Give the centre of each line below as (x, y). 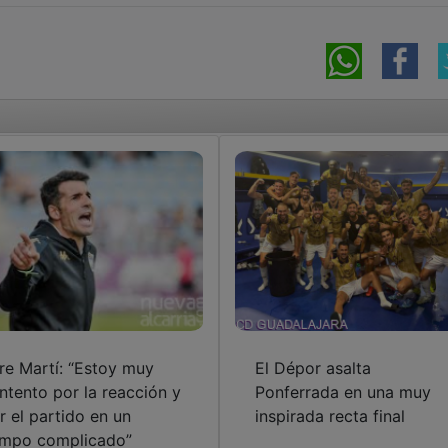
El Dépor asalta (312, 367)
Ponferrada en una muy (342, 391)
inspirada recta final (329, 415)
